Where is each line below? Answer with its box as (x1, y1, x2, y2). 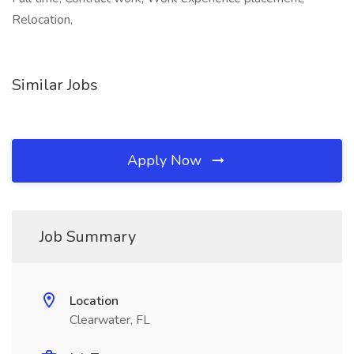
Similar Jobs (12, 74, 98, 96)
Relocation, (12, 11, 73, 28)
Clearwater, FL (70, 311, 150, 329)
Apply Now (127, 151, 205, 170)
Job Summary (40, 226, 136, 247)
